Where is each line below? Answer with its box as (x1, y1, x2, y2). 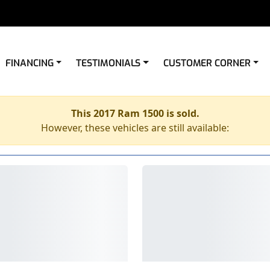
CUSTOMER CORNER (163, 57, 251, 69)
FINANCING (5, 57, 54, 69)
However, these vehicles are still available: (41, 121, 229, 134)
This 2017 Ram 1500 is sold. (71, 107, 199, 120)
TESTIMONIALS (76, 57, 141, 69)
